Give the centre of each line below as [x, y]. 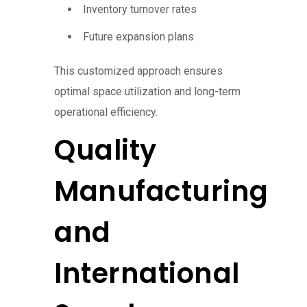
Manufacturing [161, 192]
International [147, 274]
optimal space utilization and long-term [147, 92]
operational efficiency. [106, 112]
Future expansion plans [138, 37]
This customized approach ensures [138, 71]
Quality [106, 150]
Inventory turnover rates [140, 10]
